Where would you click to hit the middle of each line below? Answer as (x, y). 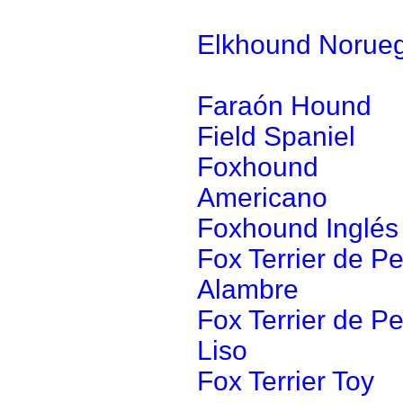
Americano (262, 197)
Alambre (248, 289)
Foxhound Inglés (298, 228)
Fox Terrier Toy (286, 381)
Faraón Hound (284, 106)
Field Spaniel (276, 136)
